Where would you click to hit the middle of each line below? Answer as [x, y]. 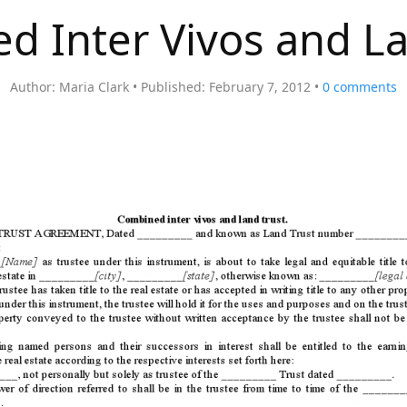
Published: [173, 87]
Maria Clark [94, 87]
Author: [33, 87]
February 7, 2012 [260, 87]
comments [363, 87]
